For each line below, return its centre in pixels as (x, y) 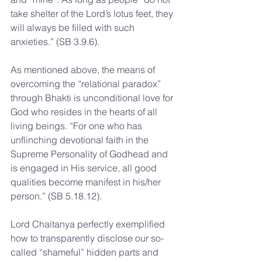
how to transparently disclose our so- (87, 238)
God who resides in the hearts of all (85, 112)
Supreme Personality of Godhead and (90, 154)
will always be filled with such (74, 27)
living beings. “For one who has (77, 126)
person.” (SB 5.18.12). (56, 196)
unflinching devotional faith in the (81, 140)
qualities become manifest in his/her (87, 182)
